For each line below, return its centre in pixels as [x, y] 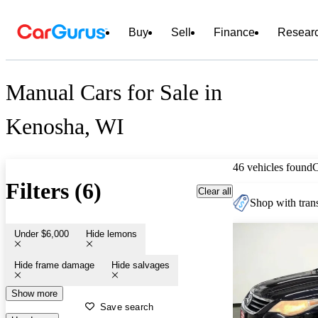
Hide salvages [141, 265]
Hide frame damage [54, 265]
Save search [127, 307]
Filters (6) [54, 191]
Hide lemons [111, 234]
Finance [234, 32]
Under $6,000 [42, 234]
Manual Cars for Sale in [114, 93]
